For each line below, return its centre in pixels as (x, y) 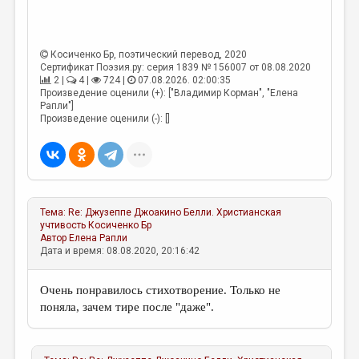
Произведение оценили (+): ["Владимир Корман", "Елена (169, 93)
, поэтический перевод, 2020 (181, 54)
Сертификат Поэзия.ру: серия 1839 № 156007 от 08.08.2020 (176, 67)
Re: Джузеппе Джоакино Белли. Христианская (175, 212)
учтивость (63, 225)
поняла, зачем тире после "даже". (129, 307)
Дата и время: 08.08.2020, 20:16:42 (120, 251)
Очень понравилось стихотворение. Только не (161, 290)
